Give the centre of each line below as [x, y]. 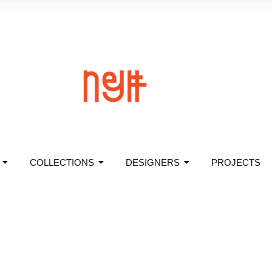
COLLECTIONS [62, 163]
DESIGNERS [152, 163]
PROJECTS [236, 163]
